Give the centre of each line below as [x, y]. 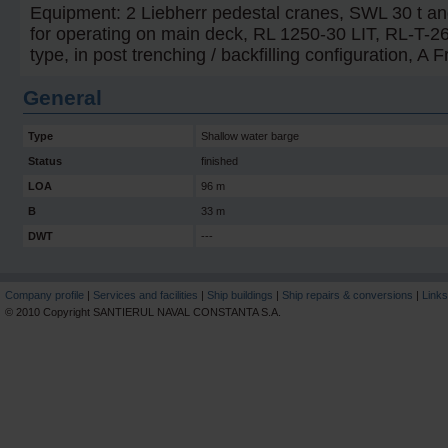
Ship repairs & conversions [347, 295]
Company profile [44, 295]
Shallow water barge [250, 136]
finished [219, 161]
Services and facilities [145, 295]
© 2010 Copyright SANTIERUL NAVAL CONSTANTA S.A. [143, 312]
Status [45, 161]
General [62, 97]
